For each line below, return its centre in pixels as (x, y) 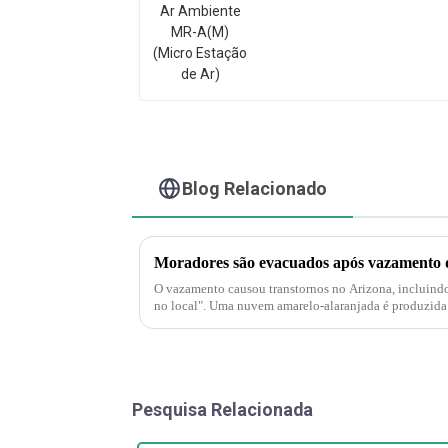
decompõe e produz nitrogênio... (241, 322)
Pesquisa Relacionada (222, 409)
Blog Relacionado (255, 188)
